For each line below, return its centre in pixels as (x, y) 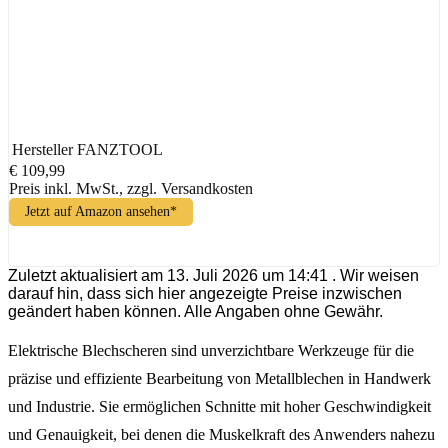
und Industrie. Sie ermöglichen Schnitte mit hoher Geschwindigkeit (219, 406)
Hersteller (42, 149)
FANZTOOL (120, 149)
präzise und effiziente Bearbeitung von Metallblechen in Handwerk (219, 378)
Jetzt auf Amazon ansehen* (101, 211)
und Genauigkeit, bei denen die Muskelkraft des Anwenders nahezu (221, 434)
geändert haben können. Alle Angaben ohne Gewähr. (195, 311)
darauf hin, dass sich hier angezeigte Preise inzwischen (205, 293)
